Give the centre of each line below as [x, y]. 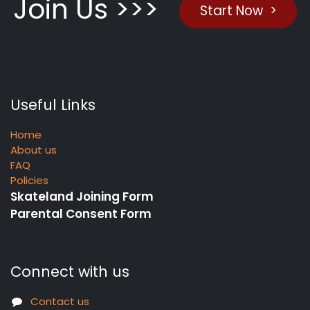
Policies [29, 181]
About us [34, 150]
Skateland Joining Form [82, 197]
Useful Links [53, 105]
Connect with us [70, 272]
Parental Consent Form [81, 214]
